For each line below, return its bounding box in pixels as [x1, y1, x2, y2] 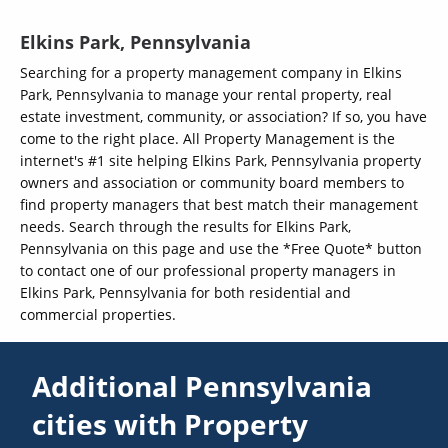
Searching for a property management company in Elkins [20, 63, 402, 83]
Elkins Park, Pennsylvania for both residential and [20, 283, 351, 303]
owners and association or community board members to [20, 173, 404, 193]
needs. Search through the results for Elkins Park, [20, 217, 351, 237]
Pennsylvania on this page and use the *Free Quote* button [20, 239, 422, 259]
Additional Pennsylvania [32, 367, 373, 406]
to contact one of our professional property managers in [20, 261, 396, 281]
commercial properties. [20, 305, 176, 325]
